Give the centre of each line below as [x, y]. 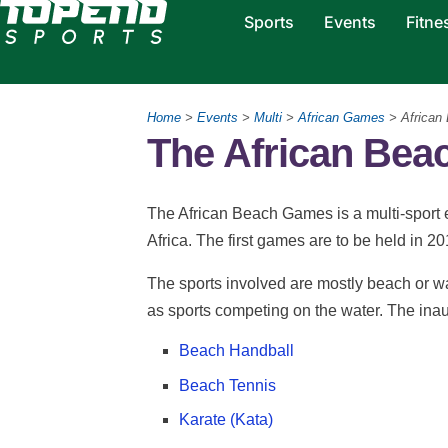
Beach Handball [236, 350]
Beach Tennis [227, 385]
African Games [341, 117]
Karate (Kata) [226, 420]
